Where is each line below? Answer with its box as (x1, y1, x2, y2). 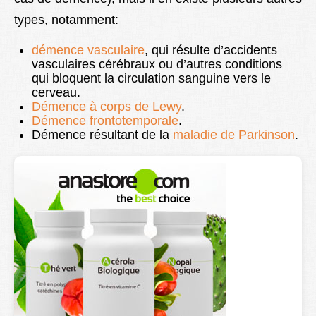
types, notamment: (14, 13, 119, 28)
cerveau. (32, 85, 80, 100)
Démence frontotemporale (32, 114, 178, 128)
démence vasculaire (32, 43, 145, 58)
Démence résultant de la (32, 128, 173, 142)
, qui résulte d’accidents (145, 43, 277, 58)
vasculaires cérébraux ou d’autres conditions (32, 57, 282, 72)
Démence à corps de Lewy (32, 99, 181, 114)
